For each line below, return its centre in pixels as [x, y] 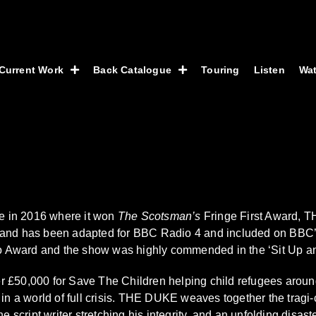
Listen [269, 69]
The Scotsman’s [159, 216]
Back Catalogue [132, 69]
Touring [220, 69]
